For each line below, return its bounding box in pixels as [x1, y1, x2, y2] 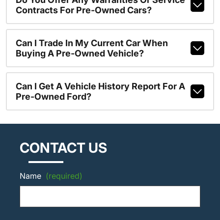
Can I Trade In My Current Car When [15, 38, 168, 48]
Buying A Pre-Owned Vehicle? [15, 48, 144, 58]
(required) [46, 170, 82, 181]
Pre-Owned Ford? [15, 91, 91, 102]
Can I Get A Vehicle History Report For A [15, 81, 185, 91]
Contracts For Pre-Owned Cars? [15, 5, 152, 15]
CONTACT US [20, 139, 107, 156]
